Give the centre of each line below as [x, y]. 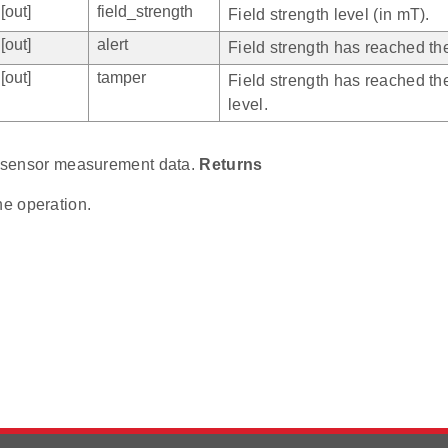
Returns [231, 165]
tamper [121, 78]
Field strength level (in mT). [329, 15]
